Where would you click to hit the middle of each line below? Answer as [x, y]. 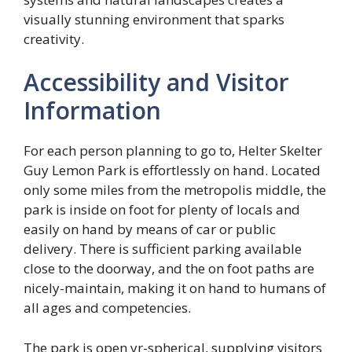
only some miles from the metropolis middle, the [175, 190]
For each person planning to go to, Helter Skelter [173, 151]
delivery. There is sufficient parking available [163, 249]
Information [92, 111]
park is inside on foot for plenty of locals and [162, 210]
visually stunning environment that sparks [154, 19]
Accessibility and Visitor [156, 82]
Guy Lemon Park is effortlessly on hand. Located [172, 170]
